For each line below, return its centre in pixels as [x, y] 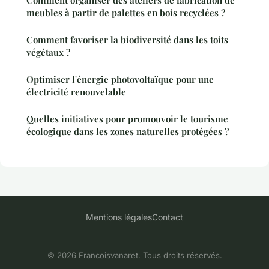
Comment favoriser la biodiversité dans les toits [127, 40]
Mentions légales [119, 217]
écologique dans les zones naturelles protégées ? [128, 132]
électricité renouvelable [76, 92]
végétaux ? [48, 53]
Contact [168, 217]
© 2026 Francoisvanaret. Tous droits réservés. [134, 255]
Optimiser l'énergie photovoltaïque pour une [120, 80]
